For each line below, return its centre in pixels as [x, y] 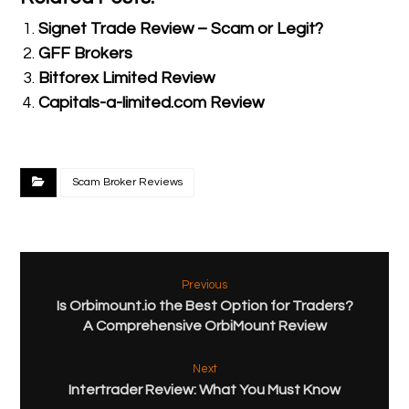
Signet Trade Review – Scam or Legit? [181, 28]
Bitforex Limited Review [127, 78]
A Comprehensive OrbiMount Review [204, 325]
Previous [204, 285]
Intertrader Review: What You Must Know [204, 389]
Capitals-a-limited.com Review [152, 102]
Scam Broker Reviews [128, 182]
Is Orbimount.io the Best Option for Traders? [204, 305]
